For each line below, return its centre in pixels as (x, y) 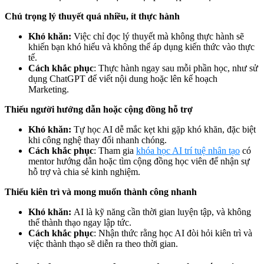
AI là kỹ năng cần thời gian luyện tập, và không (162, 212)
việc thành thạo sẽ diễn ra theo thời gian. (103, 244)
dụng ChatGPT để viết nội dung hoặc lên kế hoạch (123, 79)
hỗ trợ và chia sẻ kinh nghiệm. (84, 172)
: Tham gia (115, 151)
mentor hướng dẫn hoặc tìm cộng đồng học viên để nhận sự (139, 161)
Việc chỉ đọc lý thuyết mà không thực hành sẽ (159, 37)
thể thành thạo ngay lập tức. (80, 223)
